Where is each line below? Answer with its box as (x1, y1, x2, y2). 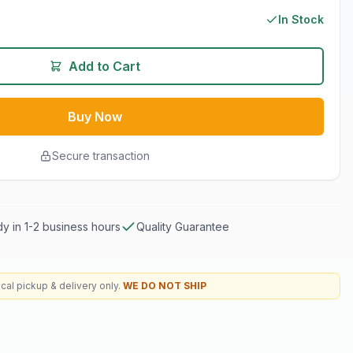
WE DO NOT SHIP (123, 280, 206, 292)
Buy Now (67, 109, 122, 124)
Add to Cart (68, 58, 140, 74)
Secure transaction (52, 149, 150, 162)
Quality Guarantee (136, 220, 229, 233)
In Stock (278, 13, 324, 26)
